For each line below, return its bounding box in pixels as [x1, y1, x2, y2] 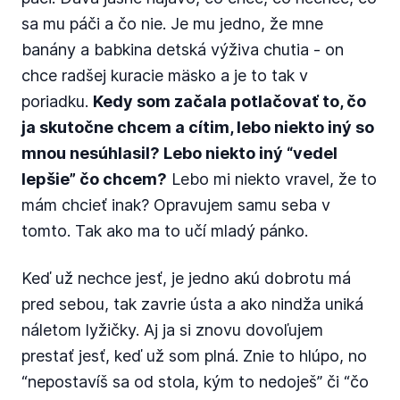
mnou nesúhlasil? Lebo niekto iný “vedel [21, 144, 337, 162]
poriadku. [21, 92, 93, 111]
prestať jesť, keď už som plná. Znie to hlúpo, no [21, 346, 367, 365]
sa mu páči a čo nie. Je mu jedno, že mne [21, 14, 323, 33]
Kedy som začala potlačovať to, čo [93, 92, 366, 111]
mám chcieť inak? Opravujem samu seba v [21, 196, 330, 214]
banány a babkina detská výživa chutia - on [21, 40, 344, 59]
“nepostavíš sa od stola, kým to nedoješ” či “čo [21, 372, 369, 391]
